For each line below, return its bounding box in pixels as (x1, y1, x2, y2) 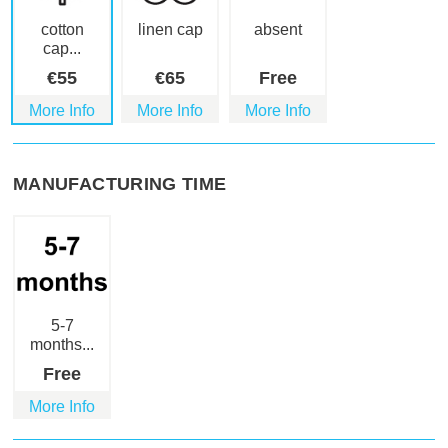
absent (254, 21, 302, 39)
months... (30, 336, 94, 354)
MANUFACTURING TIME (13, 174, 227, 195)
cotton (40, 21, 84, 39)
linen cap (137, 21, 203, 39)
